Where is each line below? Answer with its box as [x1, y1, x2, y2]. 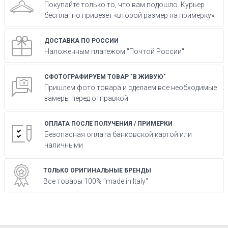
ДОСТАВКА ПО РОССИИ [44, 37, 119, 44]
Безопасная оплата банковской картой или [44, 130, 192, 138]
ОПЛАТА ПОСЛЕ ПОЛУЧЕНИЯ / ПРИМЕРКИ [44, 120, 173, 127]
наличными [44, 141, 83, 149]
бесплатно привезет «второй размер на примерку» [44, 11, 214, 19]
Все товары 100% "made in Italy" [43, 177, 148, 185]
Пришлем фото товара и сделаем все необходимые [44, 83, 217, 92]
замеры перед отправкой [44, 94, 128, 102]
